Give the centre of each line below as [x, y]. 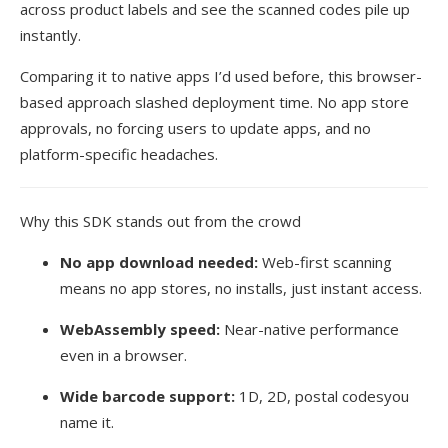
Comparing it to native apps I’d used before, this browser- [221, 75]
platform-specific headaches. [119, 153]
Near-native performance [309, 328]
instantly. [50, 34]
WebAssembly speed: [140, 328]
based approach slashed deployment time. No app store [214, 101]
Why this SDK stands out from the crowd [160, 220]
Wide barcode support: [147, 395]
